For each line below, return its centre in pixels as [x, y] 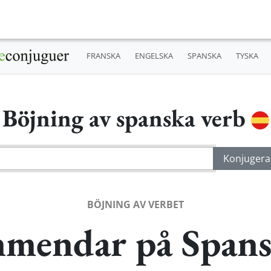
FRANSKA [103, 56]
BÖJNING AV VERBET [135, 204]
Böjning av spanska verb [126, 118]
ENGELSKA [154, 56]
